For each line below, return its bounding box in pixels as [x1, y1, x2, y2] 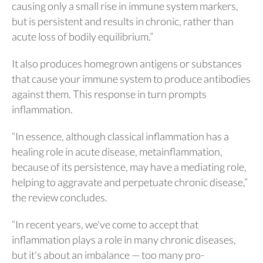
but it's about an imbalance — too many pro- [12, 248, 204, 261]
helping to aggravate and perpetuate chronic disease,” [12, 176, 248, 188]
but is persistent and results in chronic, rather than [12, 15, 234, 28]
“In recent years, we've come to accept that [12, 218, 198, 231]
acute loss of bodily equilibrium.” [12, 30, 153, 43]
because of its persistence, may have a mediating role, [12, 160, 247, 173]
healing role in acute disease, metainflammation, [12, 145, 222, 158]
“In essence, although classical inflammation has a [12, 130, 229, 143]
